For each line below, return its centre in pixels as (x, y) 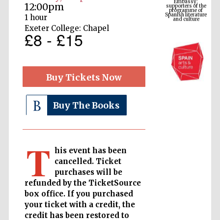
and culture (186, 6)
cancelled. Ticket (88, 162)
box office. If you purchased (79, 194)
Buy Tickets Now (84, 78)
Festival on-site (186, 198)
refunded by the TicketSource (82, 183)
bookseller (186, 207)
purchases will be (88, 172)
